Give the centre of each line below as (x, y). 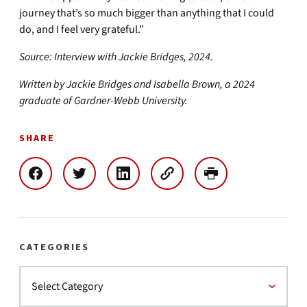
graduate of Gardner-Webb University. (103, 100)
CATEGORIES (54, 247)
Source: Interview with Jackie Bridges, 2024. (116, 57)
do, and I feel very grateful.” (82, 29)
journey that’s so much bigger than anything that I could (147, 13)
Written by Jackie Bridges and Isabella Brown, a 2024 (137, 84)
